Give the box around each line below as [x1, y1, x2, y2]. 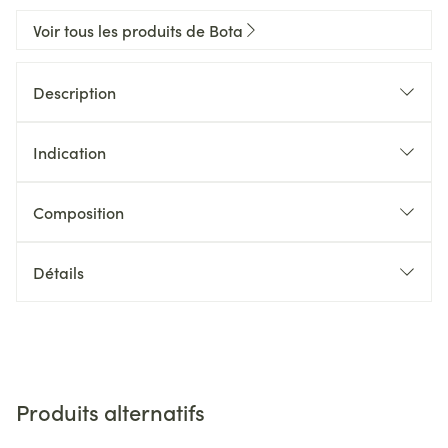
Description [33, 81, 116, 103]
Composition [33, 201, 124, 223]
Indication [33, 141, 106, 163]
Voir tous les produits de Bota [33, 19, 243, 41]
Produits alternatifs [16, 396, 205, 427]
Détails [33, 261, 84, 283]
